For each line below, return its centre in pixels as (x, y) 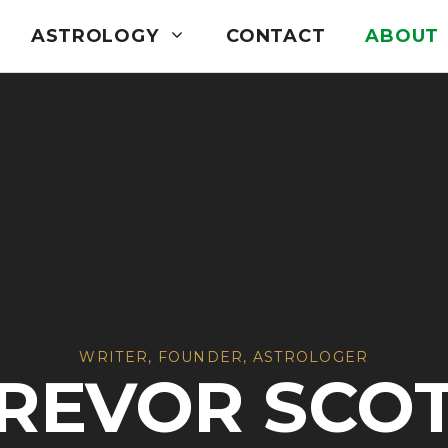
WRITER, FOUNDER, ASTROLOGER (224, 357)
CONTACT (276, 35)
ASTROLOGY (94, 35)
